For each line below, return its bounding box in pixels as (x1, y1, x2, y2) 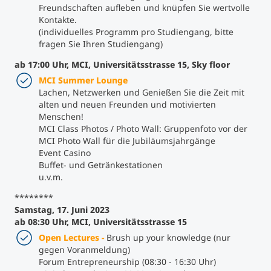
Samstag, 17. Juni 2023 (15, 203, 109, 215)
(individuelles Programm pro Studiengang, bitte (39, 25, 233, 38)
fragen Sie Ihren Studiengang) (39, 38, 163, 50)
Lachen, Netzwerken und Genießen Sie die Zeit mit (39, 86, 244, 98)
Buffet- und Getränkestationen (39, 158, 163, 171)
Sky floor (192, 58, 230, 70)
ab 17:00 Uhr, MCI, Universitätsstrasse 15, (15, 58, 192, 70)
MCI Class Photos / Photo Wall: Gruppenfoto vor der (39, 122, 247, 134)
